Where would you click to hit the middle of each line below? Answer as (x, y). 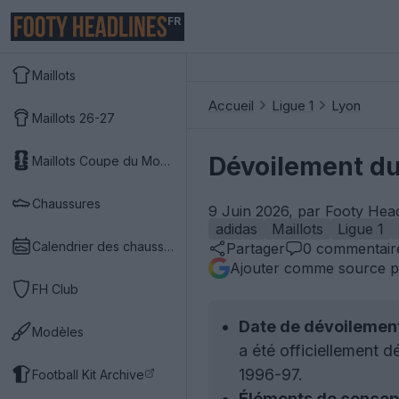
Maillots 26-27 (73, 118)
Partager (256, 248)
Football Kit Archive (88, 374)
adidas (236, 229)
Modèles (58, 331)
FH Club (55, 289)
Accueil (231, 105)
